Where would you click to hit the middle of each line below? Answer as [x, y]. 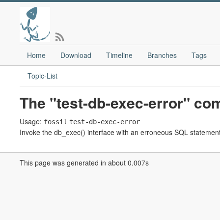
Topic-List [42, 76]
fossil [55, 122]
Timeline [119, 55]
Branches [162, 55]
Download [76, 55]
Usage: [32, 121]
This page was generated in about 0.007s [84, 163]
